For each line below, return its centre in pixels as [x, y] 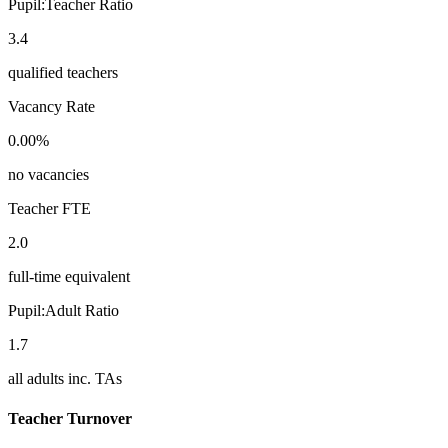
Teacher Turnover [70, 418]
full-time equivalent [69, 277]
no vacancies [48, 175]
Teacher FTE [49, 209]
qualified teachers [63, 73]
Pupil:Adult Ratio [63, 311]
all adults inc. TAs [65, 379]
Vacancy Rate [51, 107]
